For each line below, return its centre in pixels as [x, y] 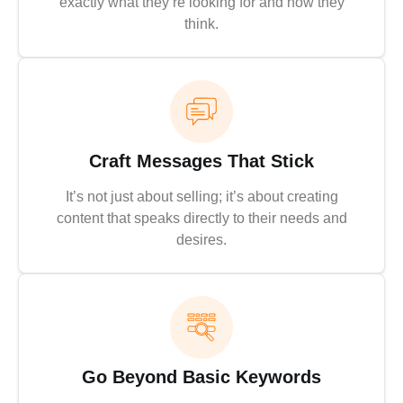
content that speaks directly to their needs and [201, 219]
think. [201, 24]
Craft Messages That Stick [201, 161]
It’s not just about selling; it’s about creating [201, 197]
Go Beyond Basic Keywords [201, 377]
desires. [201, 240]
